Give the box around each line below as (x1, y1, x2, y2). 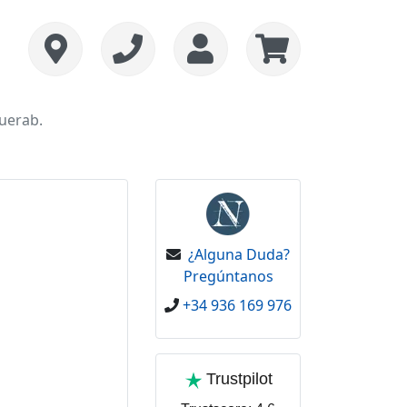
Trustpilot (205, 370, 273, 388)
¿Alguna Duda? (188, 244, 290, 264)
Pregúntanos (183, 266, 273, 286)
